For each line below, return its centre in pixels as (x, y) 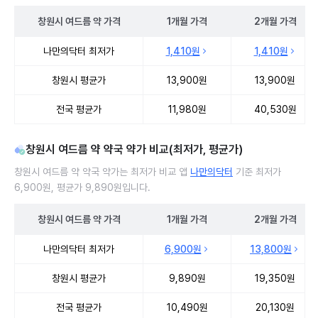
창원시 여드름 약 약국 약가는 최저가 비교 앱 (102, 172)
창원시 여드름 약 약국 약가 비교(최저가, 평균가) (134, 149)
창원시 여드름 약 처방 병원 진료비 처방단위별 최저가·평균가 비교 (161, 43)
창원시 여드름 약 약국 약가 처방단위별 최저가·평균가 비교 (145, 241)
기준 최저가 (257, 172)
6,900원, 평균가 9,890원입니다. (82, 187)
